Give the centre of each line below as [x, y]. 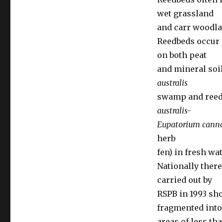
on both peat [182, 55]
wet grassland [185, 13]
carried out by [184, 180]
